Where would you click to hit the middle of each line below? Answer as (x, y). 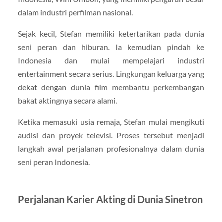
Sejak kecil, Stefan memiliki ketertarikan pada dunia (111, 33)
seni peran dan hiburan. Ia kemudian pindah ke (111, 47)
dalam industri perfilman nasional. (75, 12)
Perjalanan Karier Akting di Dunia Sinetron (110, 199)
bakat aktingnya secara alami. (67, 100)
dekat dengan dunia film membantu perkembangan (111, 87)
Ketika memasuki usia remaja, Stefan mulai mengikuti (111, 121)
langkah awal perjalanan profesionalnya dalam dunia (111, 148)
